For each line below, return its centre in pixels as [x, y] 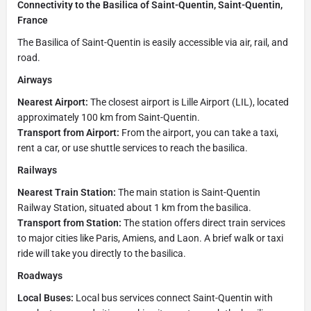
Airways [35, 79]
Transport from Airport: [68, 132]
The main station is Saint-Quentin [188, 192]
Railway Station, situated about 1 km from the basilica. [134, 207]
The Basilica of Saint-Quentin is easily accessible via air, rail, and [153, 42]
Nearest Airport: [53, 102]
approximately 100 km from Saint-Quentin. [109, 117]
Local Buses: [45, 297]
